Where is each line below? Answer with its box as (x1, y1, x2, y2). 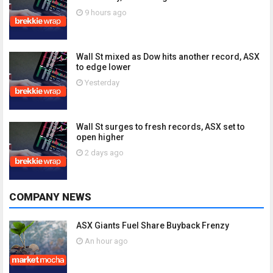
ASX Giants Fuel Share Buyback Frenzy (76, 220, 229, 230)
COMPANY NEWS (9, 190, 91, 203)
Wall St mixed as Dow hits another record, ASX (76, 51, 260, 62)
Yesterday (83, 77, 119, 87)
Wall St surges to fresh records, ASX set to (76, 121, 245, 132)
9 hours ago (83, 7, 127, 17)
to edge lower (76, 62, 131, 72)
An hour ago (83, 236, 128, 246)
